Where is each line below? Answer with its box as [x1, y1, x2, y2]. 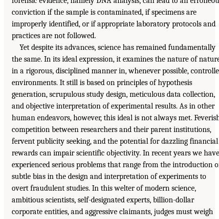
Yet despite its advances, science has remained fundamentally [20, 43, 216, 52]
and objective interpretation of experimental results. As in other [12, 101, 215, 110]
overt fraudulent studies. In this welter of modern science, [12, 183, 196, 193]
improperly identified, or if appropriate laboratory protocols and [12, 19, 216, 28]
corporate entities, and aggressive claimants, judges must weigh [12, 207, 213, 216]
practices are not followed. [12, 31, 96, 40]
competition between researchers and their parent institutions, [12, 125, 211, 134]
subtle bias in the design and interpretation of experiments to [12, 172, 206, 181]
